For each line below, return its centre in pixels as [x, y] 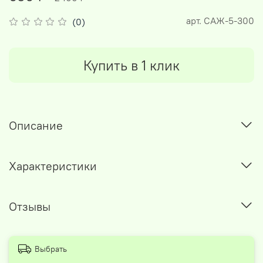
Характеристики [53, 166]
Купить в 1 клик [131, 65]
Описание [36, 126]
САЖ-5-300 [229, 21]
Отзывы [30, 206]
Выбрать [51, 249]
